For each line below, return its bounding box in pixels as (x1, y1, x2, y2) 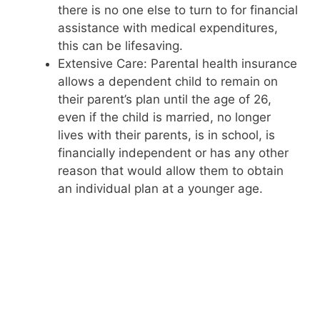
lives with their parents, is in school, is (58, 127, 275, 142)
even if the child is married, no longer (58, 109, 271, 124)
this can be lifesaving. (58, 38, 183, 53)
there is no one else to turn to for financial (58, 2, 298, 17)
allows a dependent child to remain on (58, 74, 278, 89)
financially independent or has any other (58, 145, 289, 160)
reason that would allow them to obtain (58, 163, 284, 178)
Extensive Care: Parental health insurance (58, 56, 297, 71)
